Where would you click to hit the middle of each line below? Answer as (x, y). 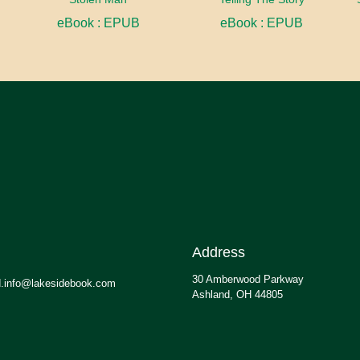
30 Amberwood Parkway (248, 280)
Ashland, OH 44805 (237, 295)
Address (219, 253)
